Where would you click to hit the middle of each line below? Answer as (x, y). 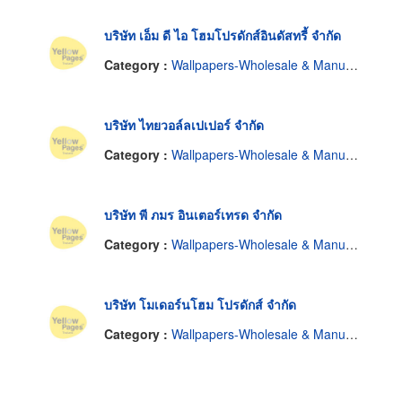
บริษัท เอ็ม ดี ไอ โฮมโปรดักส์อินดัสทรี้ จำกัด (223, 35)
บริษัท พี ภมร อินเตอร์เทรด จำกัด (193, 214)
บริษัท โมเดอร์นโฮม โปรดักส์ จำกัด (200, 304)
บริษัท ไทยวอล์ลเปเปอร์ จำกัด (184, 124)
